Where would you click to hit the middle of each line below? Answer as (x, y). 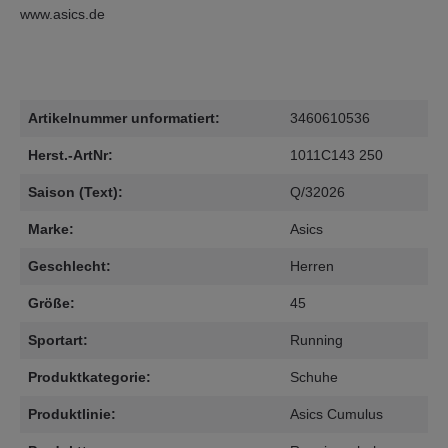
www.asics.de (62, 14)
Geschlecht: (69, 266)
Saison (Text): (75, 192)
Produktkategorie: (89, 377)
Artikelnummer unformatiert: (124, 118)
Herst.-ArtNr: (70, 155)
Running (316, 340)
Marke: (51, 229)
